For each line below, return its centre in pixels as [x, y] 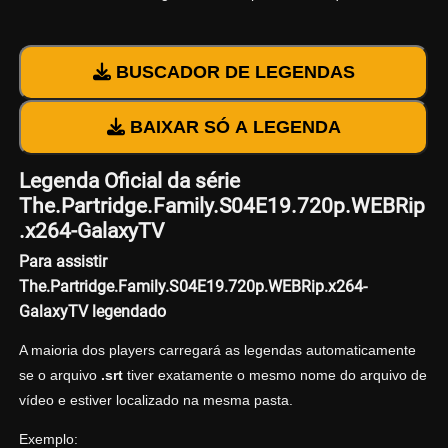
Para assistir [62, 261]
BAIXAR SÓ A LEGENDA [232, 127]
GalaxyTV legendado [92, 311]
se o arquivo [59, 374]
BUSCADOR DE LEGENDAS [232, 72]
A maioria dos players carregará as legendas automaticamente [217, 349]
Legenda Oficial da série [129, 181]
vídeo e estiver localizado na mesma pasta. [155, 399]
